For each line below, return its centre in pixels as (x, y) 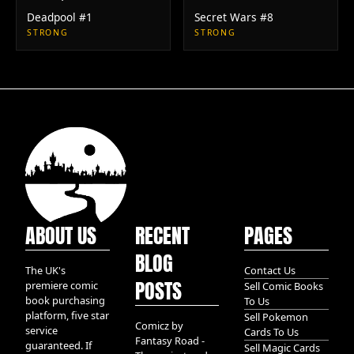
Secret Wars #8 (233, 17)
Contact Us (270, 270)
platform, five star (67, 315)
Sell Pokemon (277, 317)
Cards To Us (272, 332)
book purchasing (65, 300)
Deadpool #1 (59, 17)
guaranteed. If (58, 345)
